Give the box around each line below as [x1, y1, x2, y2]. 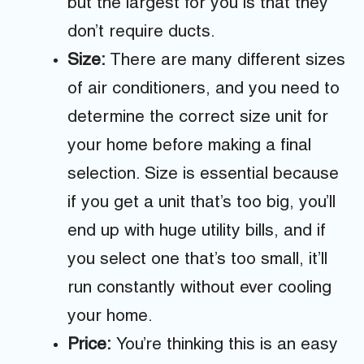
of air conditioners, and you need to [67, 80, 340, 98]
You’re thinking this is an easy [116, 336, 338, 354]
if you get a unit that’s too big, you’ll [67, 194, 336, 212]
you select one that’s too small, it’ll [67, 251, 327, 269]
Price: [67, 336, 116, 354]
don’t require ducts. [67, 24, 215, 41]
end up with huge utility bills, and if [67, 223, 326, 240]
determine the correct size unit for [67, 109, 328, 127]
